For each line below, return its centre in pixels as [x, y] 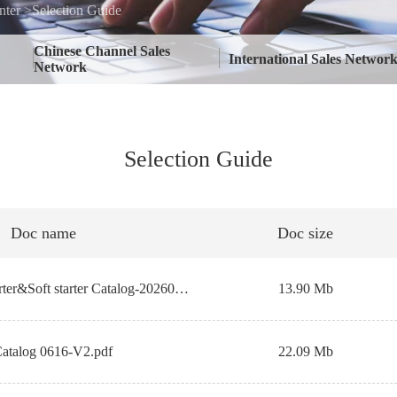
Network [61, 67]
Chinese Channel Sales [102, 51]
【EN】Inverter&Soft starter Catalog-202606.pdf [181, 288]
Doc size [306, 233]
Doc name [43, 233]
